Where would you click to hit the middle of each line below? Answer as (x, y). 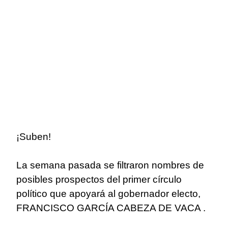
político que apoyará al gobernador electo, (108, 194)
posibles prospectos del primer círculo (99, 180)
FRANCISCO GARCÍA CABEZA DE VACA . (111, 208)
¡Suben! (34, 137)
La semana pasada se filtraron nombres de (110, 165)
